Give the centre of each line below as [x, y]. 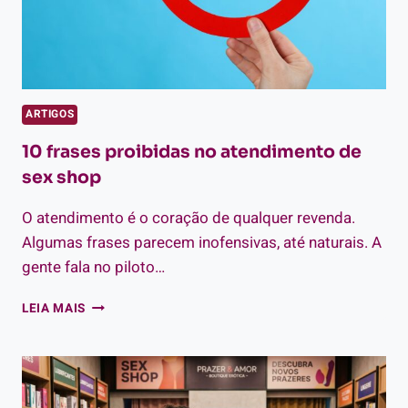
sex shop [61, 177]
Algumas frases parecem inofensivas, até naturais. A [202, 242]
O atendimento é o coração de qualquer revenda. [189, 218]
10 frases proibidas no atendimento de [192, 152]
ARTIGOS [50, 115]
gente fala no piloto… [93, 267]
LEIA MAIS [54, 308]
